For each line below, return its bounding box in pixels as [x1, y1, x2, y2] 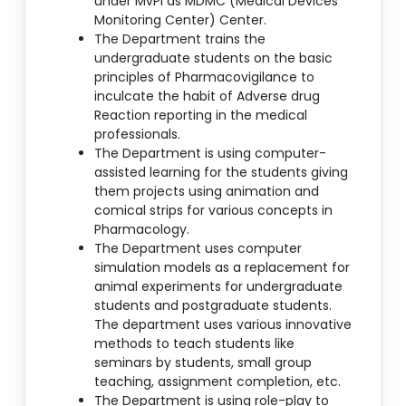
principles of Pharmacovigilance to [94, 68, 314, 87]
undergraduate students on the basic [94, 49, 333, 68]
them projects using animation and [94, 182, 319, 201]
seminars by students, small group [94, 353, 312, 372]
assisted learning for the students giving [94, 163, 348, 182]
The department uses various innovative [94, 315, 352, 334]
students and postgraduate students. [94, 296, 332, 315]
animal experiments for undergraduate [94, 277, 343, 296]
